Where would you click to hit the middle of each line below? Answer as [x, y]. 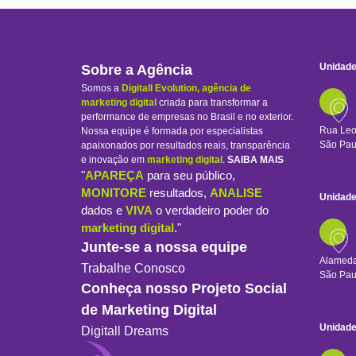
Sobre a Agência [137, 70]
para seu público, [190, 176]
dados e [103, 211]
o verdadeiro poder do [211, 211]
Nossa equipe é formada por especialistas [172, 132]
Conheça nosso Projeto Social [184, 289]
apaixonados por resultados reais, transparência [186, 146]
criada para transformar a [212, 103]
